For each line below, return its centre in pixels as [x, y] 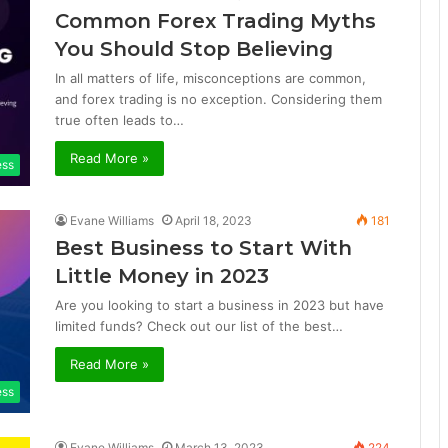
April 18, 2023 [213, 221]
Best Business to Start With [203, 248]
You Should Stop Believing [194, 49]
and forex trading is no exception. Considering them [218, 99]
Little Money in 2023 [162, 276]
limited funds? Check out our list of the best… [199, 326]
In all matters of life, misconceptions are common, [210, 78]
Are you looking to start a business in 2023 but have [219, 305]
